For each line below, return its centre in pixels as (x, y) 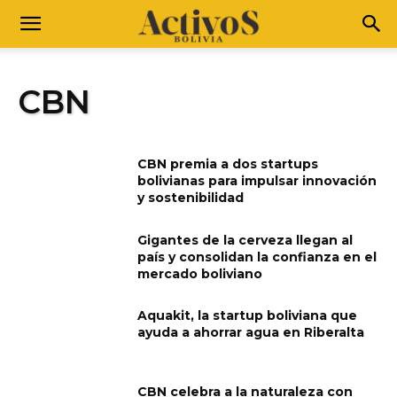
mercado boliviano (200, 273)
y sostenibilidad (191, 198)
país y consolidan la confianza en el (257, 257)
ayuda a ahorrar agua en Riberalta (251, 333)
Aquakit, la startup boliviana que (248, 316)
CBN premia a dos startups (228, 164)
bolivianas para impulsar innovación (257, 181)
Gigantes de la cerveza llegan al (245, 240)
